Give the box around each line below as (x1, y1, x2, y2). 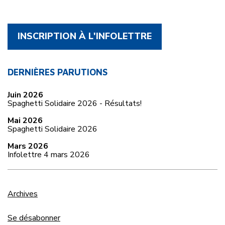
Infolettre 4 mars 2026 (8, 149, 90, 160)
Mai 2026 (8, 115, 43, 126)
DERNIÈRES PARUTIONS (8, 67, 107, 77)
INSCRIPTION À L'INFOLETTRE (18, 30, 152, 42)
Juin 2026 (8, 89, 43, 100)
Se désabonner (8, 212, 60, 223)
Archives (8, 188, 38, 199)
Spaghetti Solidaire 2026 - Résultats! (8, 98, 142, 109)
